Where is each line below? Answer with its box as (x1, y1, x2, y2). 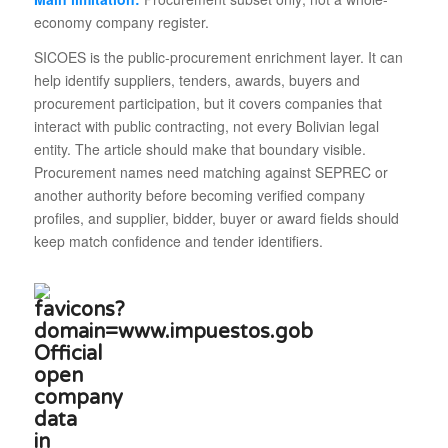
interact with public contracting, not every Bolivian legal (33, 116, 379, 137)
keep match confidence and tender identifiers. (33, 231, 323, 252)
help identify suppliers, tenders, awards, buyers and (33, 70, 360, 91)
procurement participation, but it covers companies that (33, 93, 382, 114)
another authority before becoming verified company (33, 185, 365, 206)
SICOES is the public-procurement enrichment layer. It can (33, 47, 403, 68)
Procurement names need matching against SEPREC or (33, 162, 388, 183)
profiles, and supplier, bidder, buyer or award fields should (33, 208, 399, 229)
